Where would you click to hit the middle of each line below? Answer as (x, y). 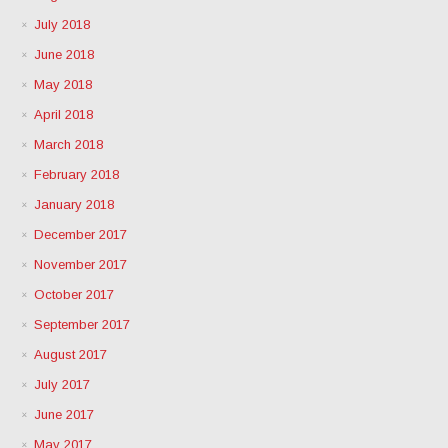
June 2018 (64, 54)
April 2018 (64, 114)
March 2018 (69, 144)
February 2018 (77, 174)
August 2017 (71, 354)
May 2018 (63, 84)
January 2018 (74, 204)
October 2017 (74, 294)
